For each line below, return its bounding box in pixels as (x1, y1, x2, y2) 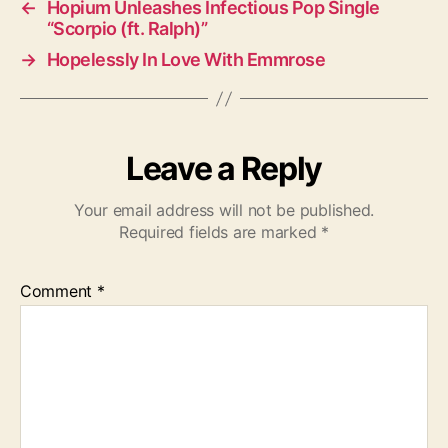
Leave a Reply (126, 149, 322, 188)
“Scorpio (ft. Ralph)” (46, 18, 208, 39)
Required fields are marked (119, 222, 321, 242)
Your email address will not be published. (74, 200, 374, 220)
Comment (20, 281, 97, 301)
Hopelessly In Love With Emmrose (46, 49, 326, 70)
